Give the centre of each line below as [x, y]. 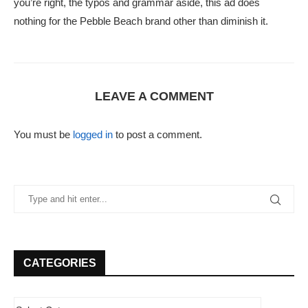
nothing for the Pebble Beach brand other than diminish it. [141, 21]
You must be [43, 135]
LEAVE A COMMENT [154, 97]
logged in [93, 135]
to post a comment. [157, 135]
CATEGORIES [60, 263]
